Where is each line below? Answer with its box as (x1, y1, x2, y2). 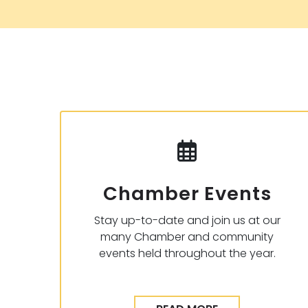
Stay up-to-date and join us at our (93, 212, 280, 228)
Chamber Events (102, 180, 272, 208)
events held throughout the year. (98, 245, 276, 261)
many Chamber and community (100, 228, 274, 245)
